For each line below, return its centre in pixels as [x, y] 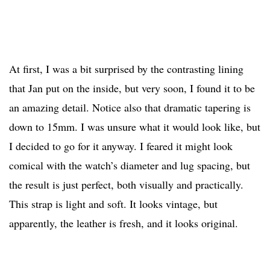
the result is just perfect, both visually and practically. [126, 184]
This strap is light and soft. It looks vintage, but [113, 203]
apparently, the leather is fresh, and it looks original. [124, 223]
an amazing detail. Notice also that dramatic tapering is [130, 107]
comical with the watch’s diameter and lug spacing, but [130, 165]
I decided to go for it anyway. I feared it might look [121, 146]
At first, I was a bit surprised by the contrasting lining [126, 68]
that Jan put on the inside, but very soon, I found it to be [132, 88]
